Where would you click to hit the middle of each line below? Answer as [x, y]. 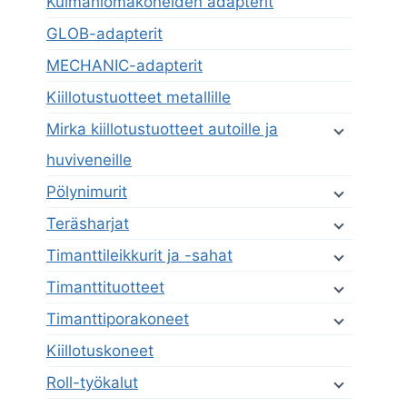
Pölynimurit [87, 192]
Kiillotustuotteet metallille [139, 98]
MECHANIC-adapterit [124, 66]
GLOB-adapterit [104, 34]
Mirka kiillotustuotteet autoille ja [162, 129]
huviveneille [89, 160]
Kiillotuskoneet [100, 351]
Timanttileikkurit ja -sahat [139, 256]
